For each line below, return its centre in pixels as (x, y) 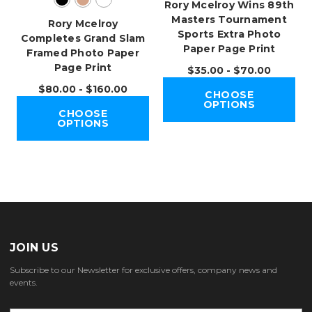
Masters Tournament (229, 20)
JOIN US (34, 248)
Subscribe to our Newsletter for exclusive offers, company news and (143, 270)
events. (24, 283)
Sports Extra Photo (229, 34)
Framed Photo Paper (83, 53)
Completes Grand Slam (83, 39)
